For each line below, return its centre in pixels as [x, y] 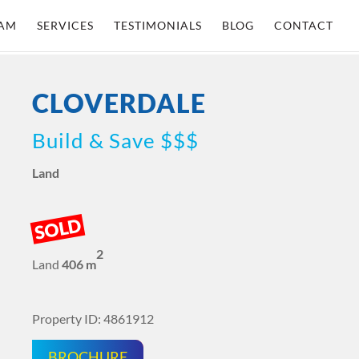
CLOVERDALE [119, 103]
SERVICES [65, 25]
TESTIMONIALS [158, 25]
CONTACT [304, 25]
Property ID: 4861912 [93, 319]
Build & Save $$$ [115, 140]
